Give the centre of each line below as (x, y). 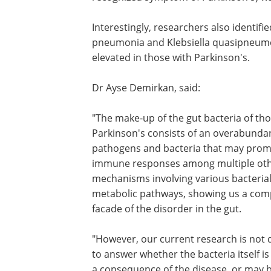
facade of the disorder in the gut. (167, 208)
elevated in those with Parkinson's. (171, 57)
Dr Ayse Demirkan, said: (146, 87)
